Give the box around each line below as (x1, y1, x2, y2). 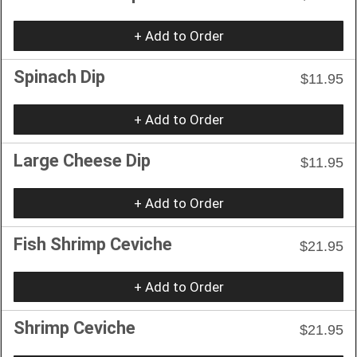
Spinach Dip (14, 66, 105, 87)
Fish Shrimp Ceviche (14, 233, 172, 254)
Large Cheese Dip (14, 150, 151, 171)
